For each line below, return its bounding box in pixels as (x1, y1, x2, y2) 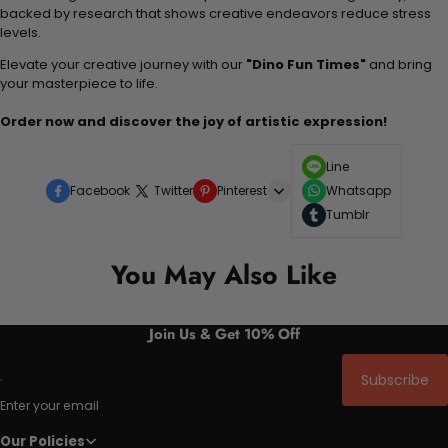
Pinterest (217, 181, 267, 199)
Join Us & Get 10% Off (148, 322, 300, 344)
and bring (366, 54, 432, 74)
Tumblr (326, 205, 369, 223)
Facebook (70, 181, 130, 199)
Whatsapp (326, 181, 391, 199)
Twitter (154, 181, 193, 199)
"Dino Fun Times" (246, 54, 366, 74)
